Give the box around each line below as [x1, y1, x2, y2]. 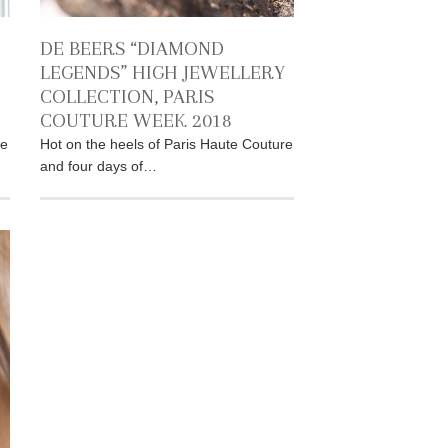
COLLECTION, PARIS [39, 85, 214, 109]
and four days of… [39, 158, 157, 175]
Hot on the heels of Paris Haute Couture [39, 136, 293, 153]
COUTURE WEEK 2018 [39, 109, 232, 133]
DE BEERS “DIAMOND [39, 37, 224, 61]
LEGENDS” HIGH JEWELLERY [39, 61, 285, 85]
